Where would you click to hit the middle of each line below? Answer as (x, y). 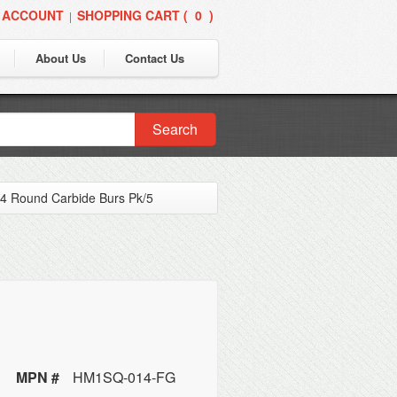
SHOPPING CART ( (132, 15)
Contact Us (155, 58)
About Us (61, 58)
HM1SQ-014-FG (125, 377)
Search (175, 129)
